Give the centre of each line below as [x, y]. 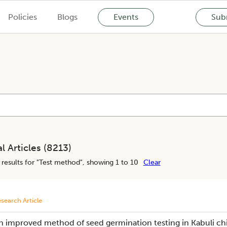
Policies [22, 17]
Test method [59, 162]
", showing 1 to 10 [109, 162]
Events [126, 17]
